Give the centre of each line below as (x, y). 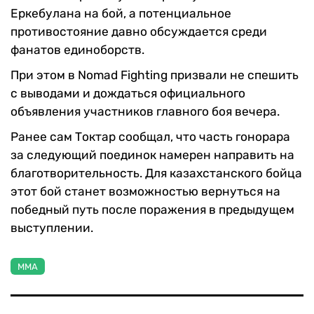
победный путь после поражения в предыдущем (152, 210)
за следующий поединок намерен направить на (152, 155)
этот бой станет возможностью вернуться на (145, 192)
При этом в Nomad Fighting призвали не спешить (155, 75)
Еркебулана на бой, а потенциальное (121, 14)
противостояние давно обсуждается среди (139, 32)
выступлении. (52, 228)
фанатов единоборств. (77, 50)
